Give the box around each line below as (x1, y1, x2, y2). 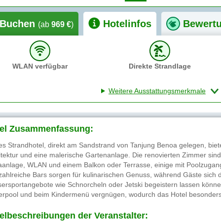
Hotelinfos (103, 18, 151, 29)
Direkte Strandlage (128, 62, 191, 70)
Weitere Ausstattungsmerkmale (108, 87, 206, 95)
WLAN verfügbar (12, 62, 68, 70)
